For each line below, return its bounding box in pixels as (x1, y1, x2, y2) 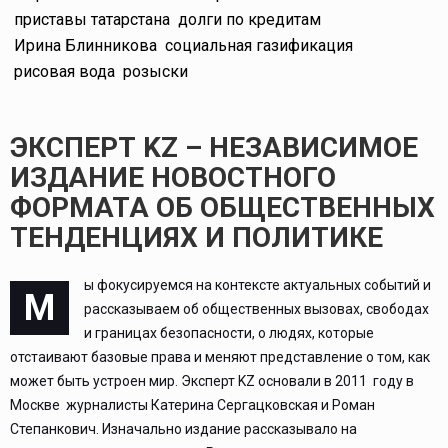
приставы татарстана (14, 9, 170, 29)
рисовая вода (14, 61, 115, 81)
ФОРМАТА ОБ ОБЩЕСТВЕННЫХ (10, 190, 435, 224)
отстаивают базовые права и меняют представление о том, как (10, 348, 430, 365)
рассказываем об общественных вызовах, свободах (84, 300, 429, 317)
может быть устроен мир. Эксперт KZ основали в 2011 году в (10, 372, 414, 389)
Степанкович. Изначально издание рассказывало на (10, 420, 357, 437)
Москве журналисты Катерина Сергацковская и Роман (10, 396, 375, 413)
